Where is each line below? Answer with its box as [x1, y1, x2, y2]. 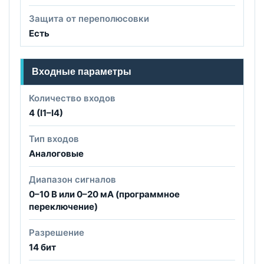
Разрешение [29, 226, 84, 238]
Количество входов [29, 92, 115, 104]
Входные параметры [32, 66, 131, 77]
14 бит [29, 241, 56, 253]
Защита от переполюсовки [29, 12, 149, 24]
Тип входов [29, 133, 79, 144]
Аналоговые [29, 147, 84, 159]
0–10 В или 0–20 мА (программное [29, 188, 180, 200]
